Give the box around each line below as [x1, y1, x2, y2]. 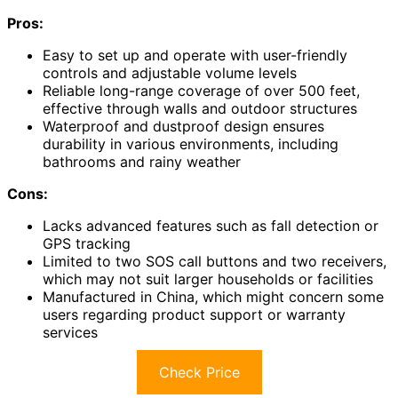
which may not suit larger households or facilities [43, 270, 373, 289]
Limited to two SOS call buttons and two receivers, [43, 252, 386, 271]
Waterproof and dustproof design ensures [43, 117, 324, 136]
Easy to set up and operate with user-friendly [43, 46, 347, 65]
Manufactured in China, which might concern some [43, 288, 384, 306]
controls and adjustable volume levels [43, 64, 297, 83]
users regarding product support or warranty [43, 306, 346, 324]
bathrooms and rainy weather [43, 153, 241, 171]
